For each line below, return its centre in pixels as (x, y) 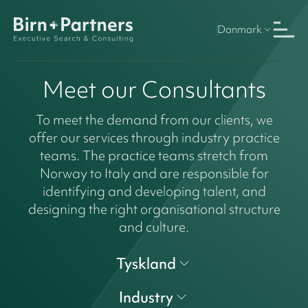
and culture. (154, 227)
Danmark (240, 29)
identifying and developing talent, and (154, 191)
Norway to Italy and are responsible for (154, 173)
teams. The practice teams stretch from (154, 155)
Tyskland (146, 263)
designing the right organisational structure (154, 209)
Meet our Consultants (154, 89)
